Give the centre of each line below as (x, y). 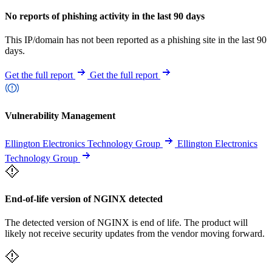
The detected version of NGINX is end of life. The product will (126, 223)
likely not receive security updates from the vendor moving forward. (135, 234)
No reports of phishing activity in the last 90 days (105, 16)
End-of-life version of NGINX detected (84, 199)
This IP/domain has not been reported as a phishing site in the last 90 (136, 40)
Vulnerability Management (60, 116)
